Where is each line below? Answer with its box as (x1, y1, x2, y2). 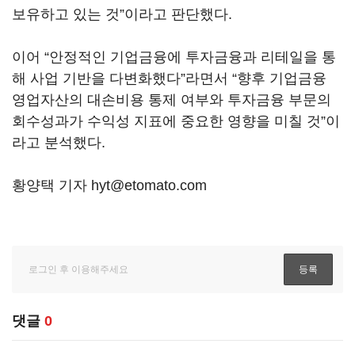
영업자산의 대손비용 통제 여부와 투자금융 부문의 (12, 92, 331, 108)
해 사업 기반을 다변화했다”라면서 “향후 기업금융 (12, 71, 326, 86)
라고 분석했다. (12, 135, 105, 151)
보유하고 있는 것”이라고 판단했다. (12, 6, 232, 22)
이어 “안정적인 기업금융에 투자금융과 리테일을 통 (12, 49, 336, 65)
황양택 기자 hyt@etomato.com (12, 177, 207, 193)
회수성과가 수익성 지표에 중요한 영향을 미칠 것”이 (12, 113, 340, 129)
